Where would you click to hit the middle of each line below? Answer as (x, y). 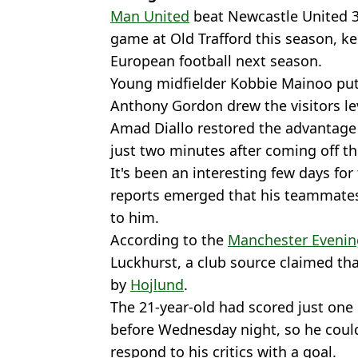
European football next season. (216, 60)
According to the (169, 239)
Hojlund (157, 284)
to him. (135, 217)
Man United (150, 16)
